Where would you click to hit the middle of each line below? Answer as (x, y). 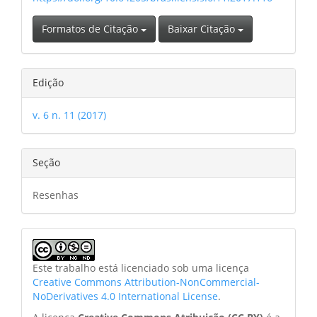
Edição (48, 83)
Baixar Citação (203, 29)
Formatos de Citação (91, 29)
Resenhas (56, 195)
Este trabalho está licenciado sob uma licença (141, 268)
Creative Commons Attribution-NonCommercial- (146, 282)
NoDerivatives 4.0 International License (125, 296)
